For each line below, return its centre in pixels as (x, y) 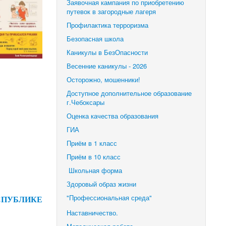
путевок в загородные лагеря (111, 12)
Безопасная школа (95, 39)
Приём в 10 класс (95, 157)
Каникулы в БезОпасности (107, 52)
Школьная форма (96, 171)
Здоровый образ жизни (102, 184)
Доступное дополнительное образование (129, 93)
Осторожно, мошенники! (104, 80)
